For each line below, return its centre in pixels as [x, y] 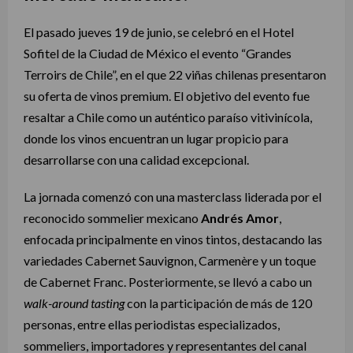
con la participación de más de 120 [218, 303]
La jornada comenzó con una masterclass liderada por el [173, 196]
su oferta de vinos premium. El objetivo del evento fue [167, 95]
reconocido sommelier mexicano [112, 217]
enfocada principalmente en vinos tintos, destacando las [173, 239]
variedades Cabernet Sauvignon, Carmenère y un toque [170, 260]
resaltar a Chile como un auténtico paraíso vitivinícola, [168, 117]
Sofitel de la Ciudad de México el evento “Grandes [158, 53]
